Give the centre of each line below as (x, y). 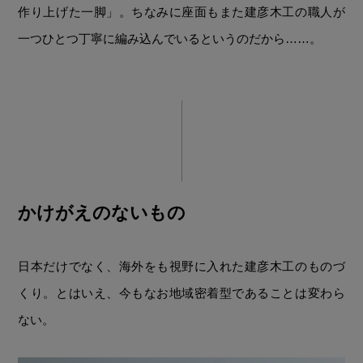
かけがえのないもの (102, 212)
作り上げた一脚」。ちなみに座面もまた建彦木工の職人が (181, 11)
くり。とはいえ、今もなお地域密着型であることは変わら (181, 293)
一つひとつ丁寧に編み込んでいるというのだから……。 (170, 38)
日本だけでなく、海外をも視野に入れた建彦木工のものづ (181, 266)
